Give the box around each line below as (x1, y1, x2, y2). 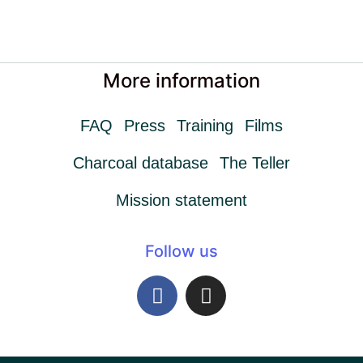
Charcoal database (73, 154, 208, 172)
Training (177, 117, 233, 135)
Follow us (145, 241, 218, 261)
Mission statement (116, 191, 247, 209)
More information (103, 69, 260, 92)
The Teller (220, 154, 290, 172)
